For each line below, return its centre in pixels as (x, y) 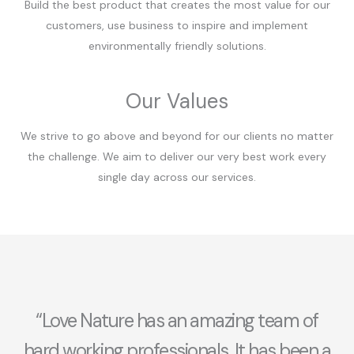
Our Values (177, 102)
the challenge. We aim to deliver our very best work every (177, 157)
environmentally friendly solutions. (177, 46)
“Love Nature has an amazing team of (177, 321)
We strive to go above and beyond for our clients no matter (177, 136)
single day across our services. (177, 177)
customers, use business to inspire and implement (177, 26)
